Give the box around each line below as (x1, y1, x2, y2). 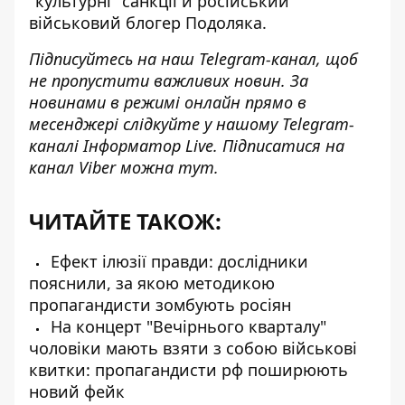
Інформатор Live (83, 134, 213, 156)
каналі (29, 134, 83, 156)
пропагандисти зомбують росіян (29, 293, 291, 316)
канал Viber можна (29, 155, 178, 178)
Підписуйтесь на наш (29, 47, 199, 70)
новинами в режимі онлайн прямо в (29, 90, 306, 113)
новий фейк (29, 380, 125, 402)
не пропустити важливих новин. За (29, 69, 308, 91)
